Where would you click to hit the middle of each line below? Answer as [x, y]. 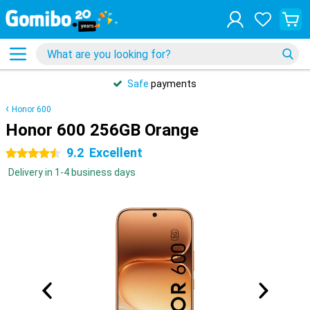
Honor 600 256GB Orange [102, 130]
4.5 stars [25, 154]
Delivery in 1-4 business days [72, 172]
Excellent [116, 153]
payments [173, 84]
